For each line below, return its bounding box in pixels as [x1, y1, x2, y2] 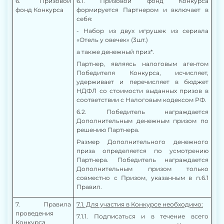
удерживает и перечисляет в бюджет [76, 78, 208, 85]
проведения [15, 209, 53, 217]
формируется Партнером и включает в [76, 6, 208, 13]
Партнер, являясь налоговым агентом [76, 60, 208, 67]
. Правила [18, 200, 71, 208]
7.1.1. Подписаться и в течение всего [76, 212, 208, 220]
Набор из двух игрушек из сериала [83, 27, 209, 34]
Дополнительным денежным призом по [76, 117, 208, 124]
